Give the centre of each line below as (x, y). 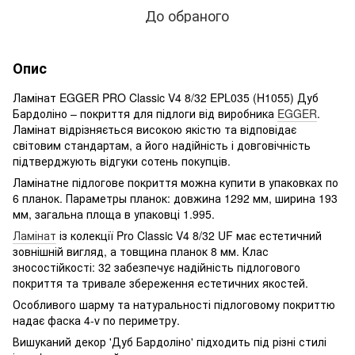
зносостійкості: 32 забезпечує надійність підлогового (157, 267)
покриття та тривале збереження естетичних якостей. (160, 282)
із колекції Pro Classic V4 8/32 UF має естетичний (189, 235)
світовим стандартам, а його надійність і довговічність (162, 145)
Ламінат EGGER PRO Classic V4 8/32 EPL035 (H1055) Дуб (166, 97)
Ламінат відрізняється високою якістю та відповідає (155, 129)
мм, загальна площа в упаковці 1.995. (114, 214)
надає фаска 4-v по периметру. (96, 320)
